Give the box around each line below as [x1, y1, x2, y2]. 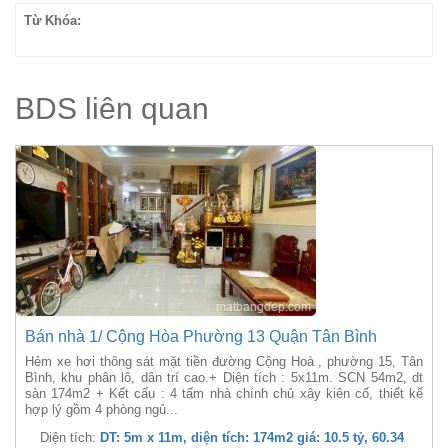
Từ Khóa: [24, 13, 81, 28]
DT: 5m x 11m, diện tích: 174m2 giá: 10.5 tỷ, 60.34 [100, 430, 404, 445]
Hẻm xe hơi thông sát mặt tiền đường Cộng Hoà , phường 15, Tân [25, 354, 423, 369]
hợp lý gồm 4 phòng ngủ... [25, 402, 178, 417]
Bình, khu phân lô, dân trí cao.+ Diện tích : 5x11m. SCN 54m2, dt [25, 370, 423, 385]
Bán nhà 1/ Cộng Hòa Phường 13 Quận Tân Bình [25, 328, 377, 345]
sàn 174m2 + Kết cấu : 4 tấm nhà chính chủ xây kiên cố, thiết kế [25, 386, 423, 401]
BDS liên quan [15, 92, 209, 125]
